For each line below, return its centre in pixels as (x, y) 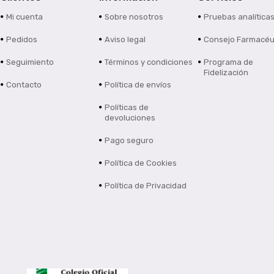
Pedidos (21, 40)
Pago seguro (129, 141)
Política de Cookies (141, 163)
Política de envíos (138, 85)
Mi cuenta (24, 17)
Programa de (229, 62)
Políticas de (127, 108)
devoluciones (130, 118)
